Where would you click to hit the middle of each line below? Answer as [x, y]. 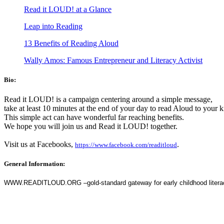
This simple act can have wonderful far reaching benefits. [95, 117]
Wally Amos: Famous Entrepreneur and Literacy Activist [113, 60]
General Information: [34, 164]
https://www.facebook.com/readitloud [126, 145]
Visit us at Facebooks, [39, 144]
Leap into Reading [53, 26]
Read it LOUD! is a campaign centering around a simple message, [109, 99]
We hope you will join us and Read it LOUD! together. [92, 126]
